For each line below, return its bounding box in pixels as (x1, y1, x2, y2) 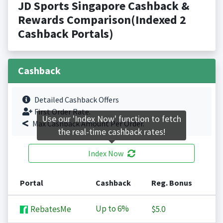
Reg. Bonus (151, 178, 192, 188)
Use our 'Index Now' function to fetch (42, 113, 181, 125)
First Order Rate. (34, 107, 91, 117)
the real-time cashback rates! (58, 126, 165, 138)
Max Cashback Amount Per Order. (32, 118, 144, 129)
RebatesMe (28, 204, 71, 215)
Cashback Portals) (17, 26, 113, 42)
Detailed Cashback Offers (34, 95, 119, 105)
